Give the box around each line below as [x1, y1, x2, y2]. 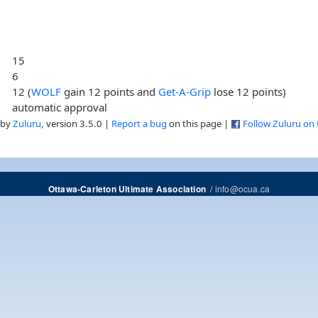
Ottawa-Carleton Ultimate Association [48, 182, 206, 195]
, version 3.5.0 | [41, 116, 111, 130]
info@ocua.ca [214, 182, 270, 194]
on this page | [167, 116, 231, 130]
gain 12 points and [61, 84, 159, 99]
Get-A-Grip [158, 84, 212, 99]
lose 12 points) [211, 84, 287, 99]
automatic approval [12, 99, 108, 114]
